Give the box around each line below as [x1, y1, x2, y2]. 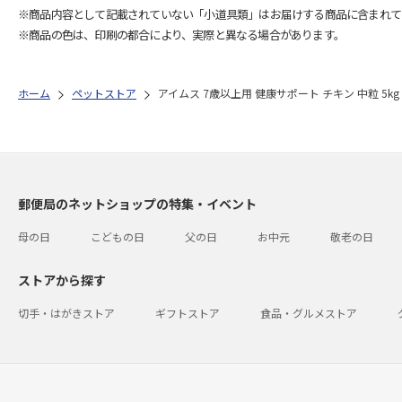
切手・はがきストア [18, 305, 115, 320]
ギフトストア [155, 305, 220, 320]
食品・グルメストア [260, 305, 357, 320]
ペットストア [72, 85, 136, 100]
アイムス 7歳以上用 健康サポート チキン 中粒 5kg [158, 85, 399, 100]
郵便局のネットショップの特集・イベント [18, 195, 257, 213]
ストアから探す [18, 271, 106, 289]
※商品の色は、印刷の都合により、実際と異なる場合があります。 [18, 26, 345, 43]
